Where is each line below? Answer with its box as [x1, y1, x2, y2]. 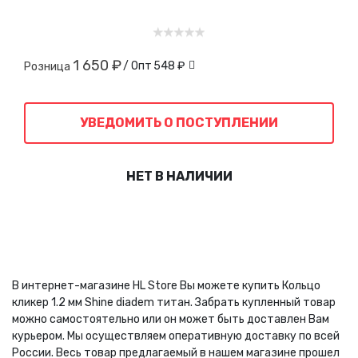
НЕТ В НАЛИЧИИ [125, 168, 233, 184]
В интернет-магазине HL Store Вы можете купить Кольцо [12, 278, 320, 292]
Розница [24, 59, 73, 74]
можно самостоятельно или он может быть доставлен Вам [12, 312, 329, 326]
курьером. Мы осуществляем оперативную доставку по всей [12, 328, 340, 343]
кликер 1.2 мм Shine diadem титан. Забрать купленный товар [12, 295, 336, 309]
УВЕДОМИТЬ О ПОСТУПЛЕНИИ [80, 114, 278, 130]
